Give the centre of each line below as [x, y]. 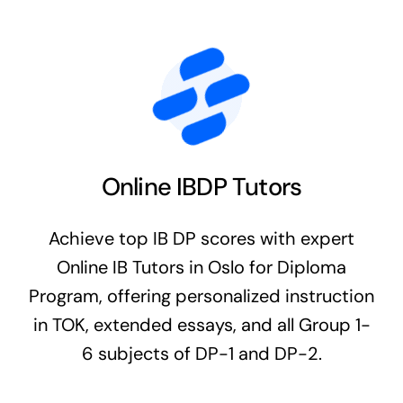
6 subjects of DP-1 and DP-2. [201, 353]
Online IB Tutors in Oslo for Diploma [201, 267]
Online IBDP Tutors [201, 186]
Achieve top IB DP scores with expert [201, 238]
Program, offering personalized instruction [201, 296]
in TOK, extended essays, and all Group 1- [201, 324]
